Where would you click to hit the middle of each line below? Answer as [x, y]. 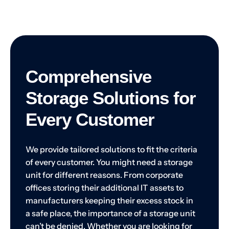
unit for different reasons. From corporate [104, 175]
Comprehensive [88, 77]
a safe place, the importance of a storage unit [110, 213]
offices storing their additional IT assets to [105, 188]
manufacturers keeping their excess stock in [109, 201]
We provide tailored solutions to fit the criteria [111, 150]
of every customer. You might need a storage [109, 162]
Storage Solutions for [111, 98]
